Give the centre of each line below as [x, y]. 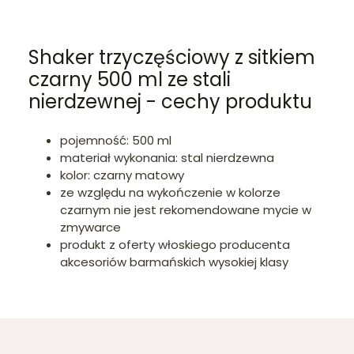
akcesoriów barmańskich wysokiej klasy [174, 262]
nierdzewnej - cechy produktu [170, 102]
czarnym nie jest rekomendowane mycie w [186, 210]
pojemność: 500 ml [116, 141]
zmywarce [90, 228]
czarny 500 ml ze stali [130, 80]
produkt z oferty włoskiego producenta [175, 245]
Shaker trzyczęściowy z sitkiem [172, 58]
